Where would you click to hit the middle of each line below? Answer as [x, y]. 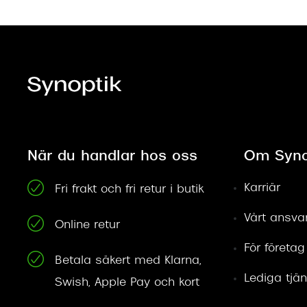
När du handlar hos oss [112, 157]
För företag [274, 249]
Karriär [262, 189]
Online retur [87, 226]
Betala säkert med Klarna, [128, 261]
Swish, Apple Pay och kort [127, 283]
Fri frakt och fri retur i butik [129, 190]
